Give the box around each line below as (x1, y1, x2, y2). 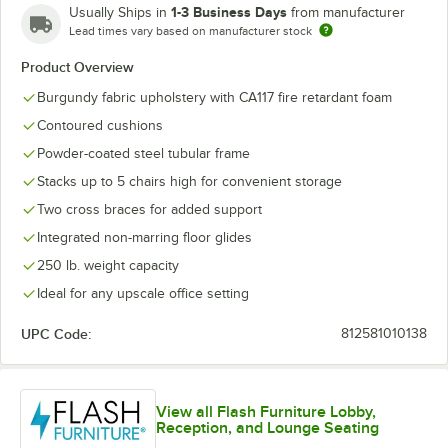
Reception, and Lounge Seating (156, 419, 380, 438)
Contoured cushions (37, 118, 163, 133)
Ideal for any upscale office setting (37, 286, 249, 301)
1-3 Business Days (171, 4, 287, 20)
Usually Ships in (69, 5, 171, 20)
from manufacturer (291, 5, 405, 20)
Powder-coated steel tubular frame (37, 146, 250, 161)
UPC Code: (21, 326, 91, 342)
